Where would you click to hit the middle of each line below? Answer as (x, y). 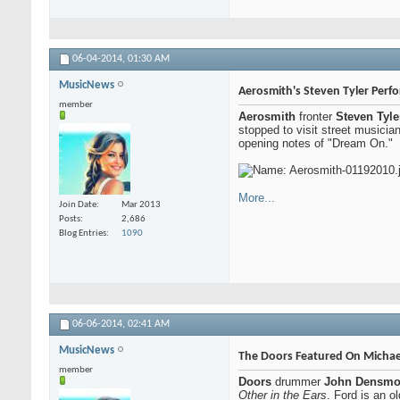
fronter (316, 117)
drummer (298, 382)
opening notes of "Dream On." (316, 144)
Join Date (78, 204)
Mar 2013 (141, 204)
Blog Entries (83, 233)
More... (257, 198)
